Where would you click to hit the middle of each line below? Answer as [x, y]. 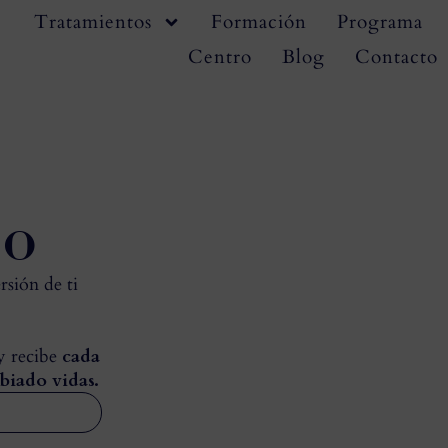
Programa [380, 22]
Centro [220, 57]
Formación [259, 22]
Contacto [396, 57]
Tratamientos [93, 22]
